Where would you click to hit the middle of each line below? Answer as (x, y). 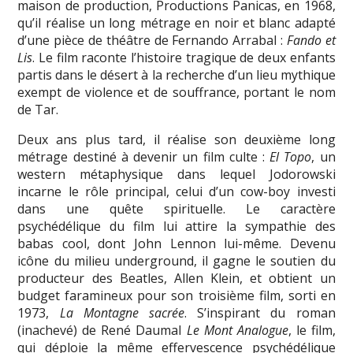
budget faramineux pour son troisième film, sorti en (176, 295)
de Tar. (38, 109)
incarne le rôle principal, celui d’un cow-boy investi (176, 191)
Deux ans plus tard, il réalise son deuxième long (176, 139)
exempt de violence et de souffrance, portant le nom (176, 92)
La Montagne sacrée (122, 312)
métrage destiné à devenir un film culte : (144, 156)
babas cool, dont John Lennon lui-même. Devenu (176, 243)
